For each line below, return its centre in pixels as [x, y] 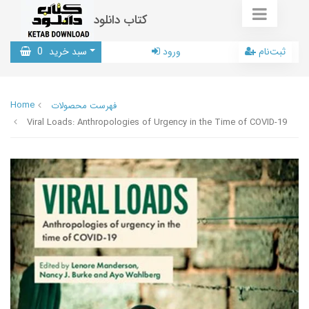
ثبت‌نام [272, 52]
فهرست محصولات [84, 106]
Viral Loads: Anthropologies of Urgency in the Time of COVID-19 [157, 122]
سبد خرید [67, 52]
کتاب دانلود [121, 20]
